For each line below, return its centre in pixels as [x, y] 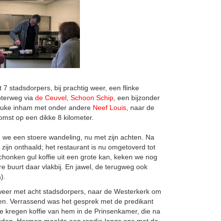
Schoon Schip [92, 97]
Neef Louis [110, 107]
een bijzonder [138, 97]
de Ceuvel [51, 97]
